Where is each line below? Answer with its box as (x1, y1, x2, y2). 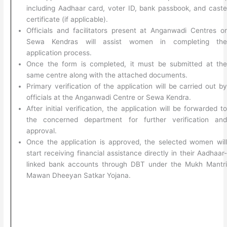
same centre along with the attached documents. (26, 71, 188, 80)
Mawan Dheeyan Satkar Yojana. (26, 171, 131, 180)
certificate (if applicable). (26, 15, 108, 24)
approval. (26, 127, 57, 135)
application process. (26, 49, 92, 57)
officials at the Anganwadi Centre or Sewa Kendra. (26, 93, 192, 102)
